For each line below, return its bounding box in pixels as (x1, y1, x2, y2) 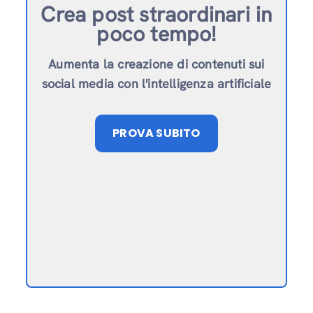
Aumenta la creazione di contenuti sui (48, 56, 265, 73)
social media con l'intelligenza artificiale (41, 75, 272, 92)
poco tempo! (96, 20, 217, 48)
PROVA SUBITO (112, 125, 201, 142)
